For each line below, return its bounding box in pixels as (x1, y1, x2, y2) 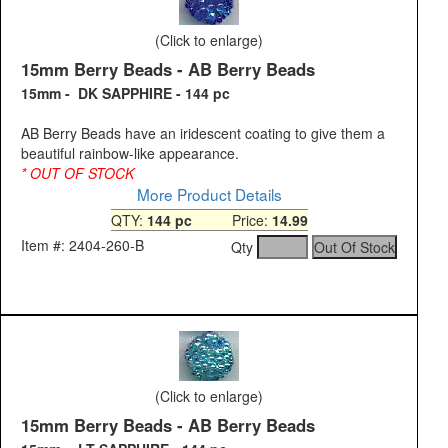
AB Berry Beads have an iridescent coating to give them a (21, 123, 385, 144)
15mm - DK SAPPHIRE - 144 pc (21, 83, 230, 104)
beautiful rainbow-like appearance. (21, 143, 239, 164)
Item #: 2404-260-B (21, 235, 144, 256)
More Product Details (136, 183, 282, 206)
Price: (191, 210, 272, 231)
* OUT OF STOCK (21, 163, 138, 184)
